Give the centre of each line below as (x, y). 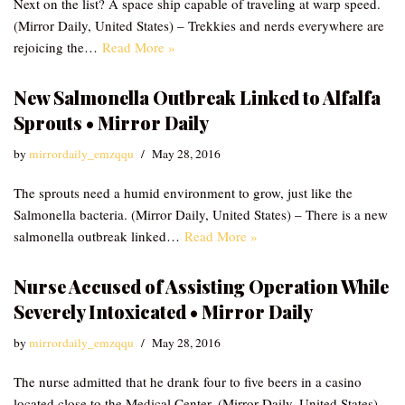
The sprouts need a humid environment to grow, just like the (183, 193)
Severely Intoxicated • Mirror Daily (163, 311)
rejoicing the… (58, 47)
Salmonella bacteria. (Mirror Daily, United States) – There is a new (201, 214)
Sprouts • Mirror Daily (111, 122)
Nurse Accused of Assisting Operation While (201, 286)
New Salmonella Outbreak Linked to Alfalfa (197, 97)
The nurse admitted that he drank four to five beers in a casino (188, 381)
